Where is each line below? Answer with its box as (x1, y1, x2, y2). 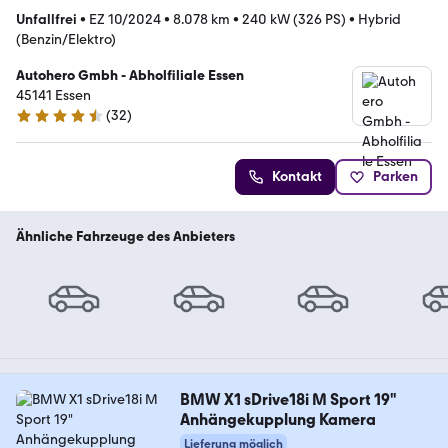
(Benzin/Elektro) (16, 31, 116, 48)
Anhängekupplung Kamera (179, 410, 376, 430)
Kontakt (272, 168, 322, 185)
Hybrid (358, 11, 401, 28)
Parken (373, 168, 418, 185)
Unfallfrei (16, 11, 77, 28)
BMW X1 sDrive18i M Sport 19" (179, 390, 397, 410)
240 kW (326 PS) (242, 11, 346, 28)
